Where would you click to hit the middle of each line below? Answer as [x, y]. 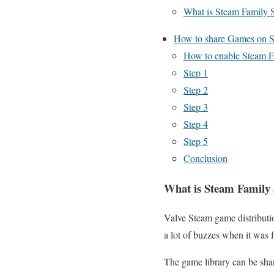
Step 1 [196, 72]
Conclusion [206, 158]
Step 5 [196, 141]
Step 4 [196, 124]
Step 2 [196, 90]
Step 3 [196, 107]
